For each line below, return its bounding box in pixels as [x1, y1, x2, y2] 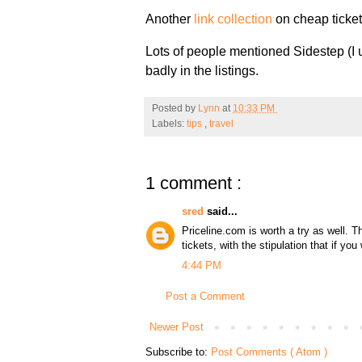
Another [145, 11, 195, 26]
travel [209, 117, 234, 129]
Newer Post [149, 321, 204, 334]
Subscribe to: [145, 346, 212, 359]
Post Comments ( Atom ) [211, 346, 328, 359]
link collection [194, 11, 273, 26]
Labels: [152, 117, 187, 129]
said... [207, 204, 238, 217]
